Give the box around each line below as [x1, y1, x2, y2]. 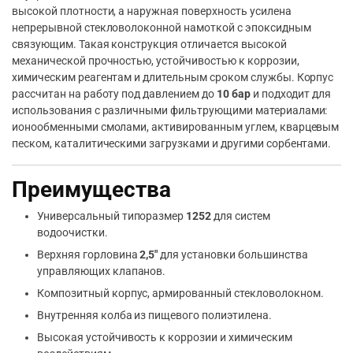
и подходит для [250, 87, 332, 100]
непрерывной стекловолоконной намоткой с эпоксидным [12, 21, 311, 34]
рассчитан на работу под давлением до [12, 87, 217, 100]
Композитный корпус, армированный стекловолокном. [37, 287, 324, 299]
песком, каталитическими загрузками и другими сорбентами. [12, 137, 332, 150]
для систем [211, 210, 270, 222]
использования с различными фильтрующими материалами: [12, 104, 328, 117]
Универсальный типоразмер [37, 210, 187, 222]
